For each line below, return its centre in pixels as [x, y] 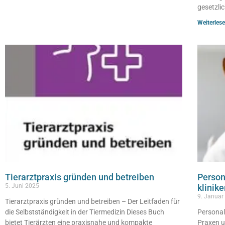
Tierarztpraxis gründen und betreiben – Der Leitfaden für [92, 201]
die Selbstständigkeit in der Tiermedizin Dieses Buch [85, 212]
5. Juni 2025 [22, 186]
